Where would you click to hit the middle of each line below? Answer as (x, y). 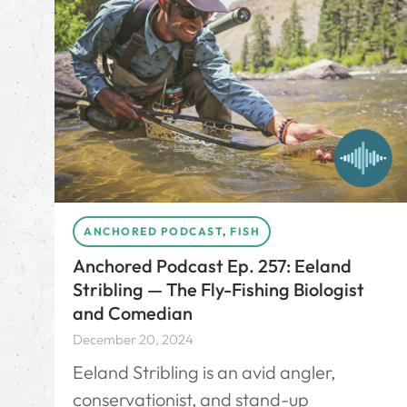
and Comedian (133, 313)
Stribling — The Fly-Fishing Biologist (218, 289)
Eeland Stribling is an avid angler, (204, 372)
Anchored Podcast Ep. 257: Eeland (212, 265)
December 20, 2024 (133, 339)
